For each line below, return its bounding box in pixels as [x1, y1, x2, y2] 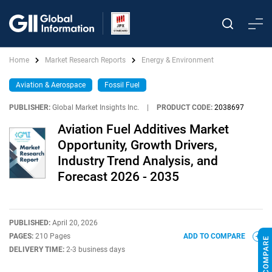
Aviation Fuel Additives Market [58, 122, 229, 137]
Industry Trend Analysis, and [58, 154, 218, 168]
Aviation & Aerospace [16, 81, 86, 89]
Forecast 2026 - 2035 [58, 169, 179, 184]
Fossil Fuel [104, 81, 140, 89]
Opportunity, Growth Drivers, [58, 138, 217, 152]
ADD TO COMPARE [183, 232, 247, 240]
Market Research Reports [45, 56, 126, 64]
